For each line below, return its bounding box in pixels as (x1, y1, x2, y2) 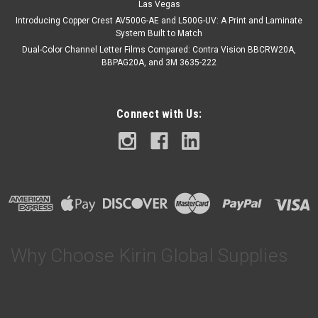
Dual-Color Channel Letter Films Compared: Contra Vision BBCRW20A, (22, 44, 296, 55)
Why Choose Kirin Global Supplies (11, 245, 288, 267)
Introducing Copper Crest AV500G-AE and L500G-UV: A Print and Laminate (16, 15, 302, 26)
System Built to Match (116, 28, 202, 38)
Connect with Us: (116, 106, 202, 121)
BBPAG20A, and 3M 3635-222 (102, 57, 216, 67)
